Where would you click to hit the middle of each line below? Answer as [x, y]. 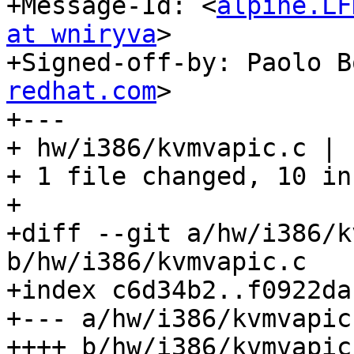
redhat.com [81, 91]
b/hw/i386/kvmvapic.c [156, 262]
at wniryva [81, 34]
